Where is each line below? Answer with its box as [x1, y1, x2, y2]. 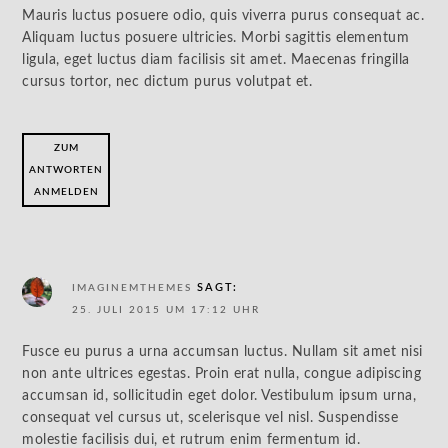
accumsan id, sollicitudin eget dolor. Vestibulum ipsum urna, [22, 389, 417, 403]
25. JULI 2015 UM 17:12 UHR [72, 305, 261, 315]
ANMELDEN [33, 187, 99, 197]
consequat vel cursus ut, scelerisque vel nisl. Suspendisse [22, 411, 399, 425]
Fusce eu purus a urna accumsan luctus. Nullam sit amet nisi [22, 345, 423, 359]
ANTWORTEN [29, 165, 104, 175]
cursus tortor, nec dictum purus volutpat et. [22, 75, 313, 89]
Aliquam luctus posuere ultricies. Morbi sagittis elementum [22, 31, 410, 45]
